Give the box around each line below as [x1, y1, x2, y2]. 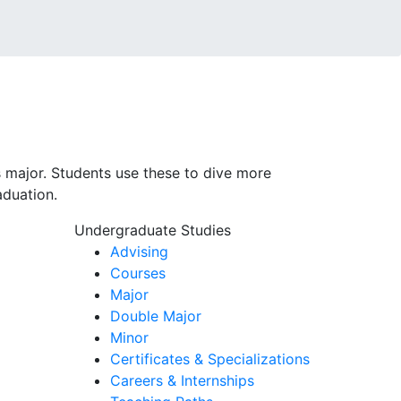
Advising [110, 243, 168, 260]
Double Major [110, 307, 201, 325]
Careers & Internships [110, 371, 254, 389]
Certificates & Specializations [110, 350, 310, 368]
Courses [110, 264, 166, 282]
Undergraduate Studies [74, 221, 231, 239]
